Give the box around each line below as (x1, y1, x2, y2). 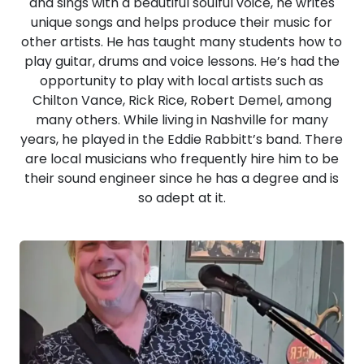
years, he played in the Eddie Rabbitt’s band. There (20, 130, 344, 149)
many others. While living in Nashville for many (35, 110, 328, 129)
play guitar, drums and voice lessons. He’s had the (24, 52, 340, 71)
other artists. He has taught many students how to (21, 32, 343, 51)
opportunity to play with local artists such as (40, 71, 324, 90)
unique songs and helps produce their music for (31, 13, 333, 32)
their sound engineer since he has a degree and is (24, 169, 340, 188)
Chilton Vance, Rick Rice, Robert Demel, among (32, 91, 331, 110)
